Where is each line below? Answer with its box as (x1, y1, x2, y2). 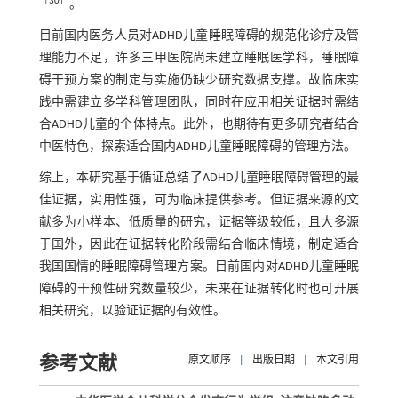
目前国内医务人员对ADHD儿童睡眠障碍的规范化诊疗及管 (38, 29, 360, 44)
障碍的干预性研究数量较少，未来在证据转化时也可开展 (38, 283, 360, 297)
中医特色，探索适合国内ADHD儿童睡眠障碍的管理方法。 (38, 140, 356, 155)
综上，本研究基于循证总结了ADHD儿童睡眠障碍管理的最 (38, 171, 360, 186)
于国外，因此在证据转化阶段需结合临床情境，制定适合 (38, 238, 360, 252)
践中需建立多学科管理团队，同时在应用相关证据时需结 (38, 96, 360, 110)
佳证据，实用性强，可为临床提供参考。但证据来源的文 (38, 194, 360, 208)
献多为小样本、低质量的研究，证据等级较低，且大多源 (38, 216, 360, 230)
